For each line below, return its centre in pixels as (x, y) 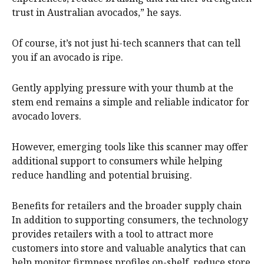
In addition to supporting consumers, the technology (130, 220)
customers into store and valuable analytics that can (129, 248)
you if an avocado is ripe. (67, 57)
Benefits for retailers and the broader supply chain (127, 205)
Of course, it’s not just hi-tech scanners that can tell (126, 43)
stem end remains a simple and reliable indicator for (131, 102)
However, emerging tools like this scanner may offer (130, 146)
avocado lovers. (47, 116)
